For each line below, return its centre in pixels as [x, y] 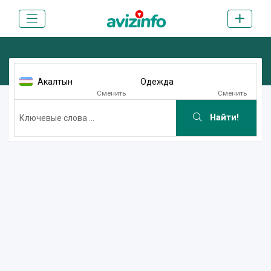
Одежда [157, 81]
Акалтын [55, 81]
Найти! [224, 118]
